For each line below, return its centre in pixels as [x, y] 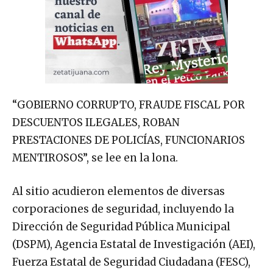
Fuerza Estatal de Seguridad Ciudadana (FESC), [131, 262]
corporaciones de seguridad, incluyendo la [123, 209]
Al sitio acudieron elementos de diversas [119, 192]
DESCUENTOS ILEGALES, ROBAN [96, 123]
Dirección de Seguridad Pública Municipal [121, 227]
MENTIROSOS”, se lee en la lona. [95, 158]
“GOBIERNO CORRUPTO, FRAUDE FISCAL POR [129, 105]
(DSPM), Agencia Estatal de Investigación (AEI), [134, 245]
